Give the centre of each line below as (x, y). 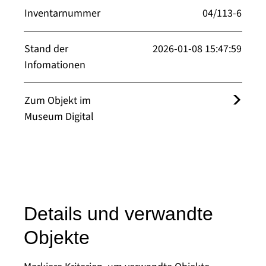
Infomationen (55, 65)
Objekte (57, 237)
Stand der (46, 49)
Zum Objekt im (58, 101)
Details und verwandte (118, 214)
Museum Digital (59, 117)
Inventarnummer (62, 13)
